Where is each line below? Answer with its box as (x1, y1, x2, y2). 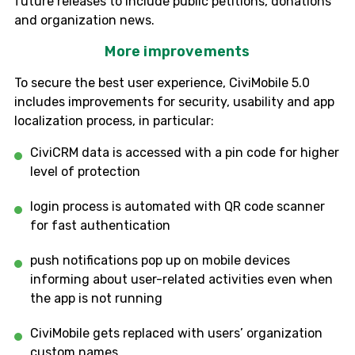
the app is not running (30, 290, 162, 306)
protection (78, 163, 140, 179)
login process (30, 198, 112, 214)
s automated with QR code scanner (115, 198, 325, 214)
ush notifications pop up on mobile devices (37, 252, 290, 268)
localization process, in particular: (14, 113, 217, 128)
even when (267, 271, 333, 287)
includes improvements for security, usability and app (14, 94, 334, 109)
